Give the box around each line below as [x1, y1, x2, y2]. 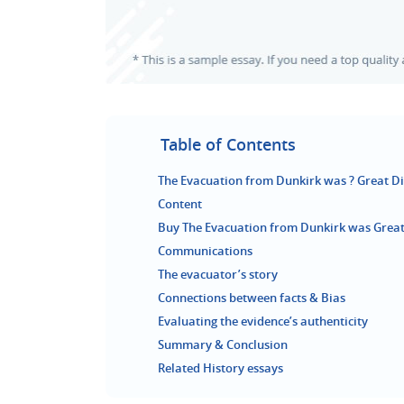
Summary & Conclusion [158, 336, 288, 353]
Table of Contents [161, 133, 296, 155]
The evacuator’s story [158, 266, 278, 282]
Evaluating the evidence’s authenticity [158, 313, 368, 329]
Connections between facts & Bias [158, 289, 345, 306]
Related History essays [158, 360, 283, 376]
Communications [158, 243, 252, 259]
